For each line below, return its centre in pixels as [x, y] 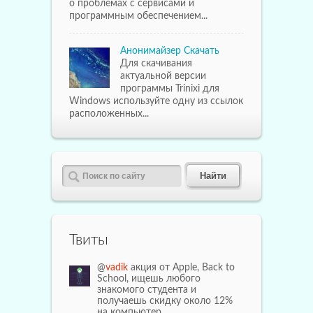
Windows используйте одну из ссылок [156, 101]
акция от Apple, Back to [181, 267]
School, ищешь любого [149, 278]
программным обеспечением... [138, 16]
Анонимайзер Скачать [170, 51]
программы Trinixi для [170, 88]
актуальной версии [163, 76]
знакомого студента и [147, 290]
